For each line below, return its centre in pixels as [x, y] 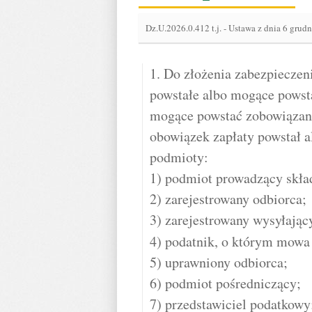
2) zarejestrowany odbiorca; [228, 199]
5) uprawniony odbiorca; [219, 262]
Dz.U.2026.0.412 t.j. [185, 28]
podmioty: [179, 157]
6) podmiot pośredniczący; [225, 283]
